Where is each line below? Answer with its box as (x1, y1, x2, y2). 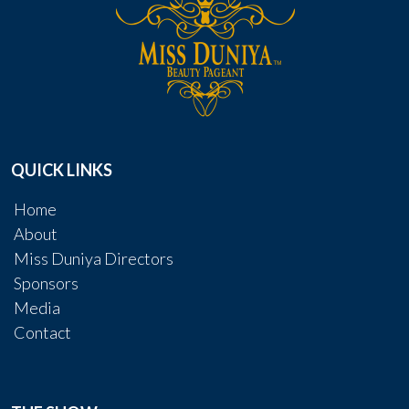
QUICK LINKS (11, 160, 112, 180)
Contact (14, 322, 71, 342)
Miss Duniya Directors (14, 248, 173, 268)
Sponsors (14, 273, 79, 293)
